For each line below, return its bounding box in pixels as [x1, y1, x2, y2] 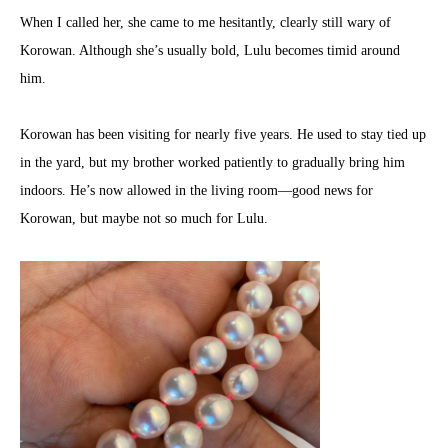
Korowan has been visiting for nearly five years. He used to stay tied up [20, 127, 426, 142]
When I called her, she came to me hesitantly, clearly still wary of [20, 15, 391, 30]
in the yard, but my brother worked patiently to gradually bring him [20, 155, 405, 170]
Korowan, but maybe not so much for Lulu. [20, 211, 268, 226]
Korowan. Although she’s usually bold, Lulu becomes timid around [20, 43, 400, 58]
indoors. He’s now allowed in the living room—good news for [20, 183, 373, 198]
